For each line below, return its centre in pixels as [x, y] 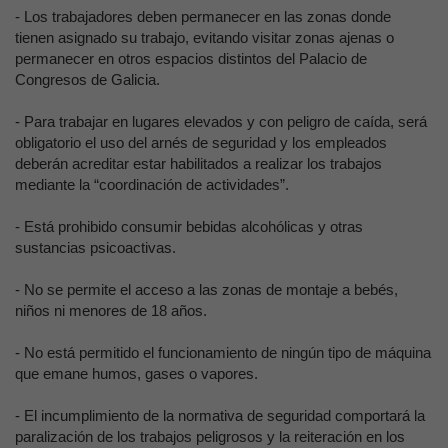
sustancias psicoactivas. [95, 247]
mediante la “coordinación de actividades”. [152, 184]
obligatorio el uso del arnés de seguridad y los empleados [201, 142]
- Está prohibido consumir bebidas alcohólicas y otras [189, 226]
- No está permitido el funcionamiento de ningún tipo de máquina [223, 352]
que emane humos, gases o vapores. [136, 373]
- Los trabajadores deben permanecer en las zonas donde [203, 16]
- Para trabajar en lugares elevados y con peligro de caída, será [221, 121]
